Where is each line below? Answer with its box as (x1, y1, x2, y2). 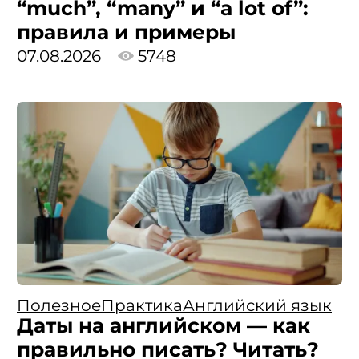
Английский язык (183, 296, 332, 316)
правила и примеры (17, 19, 236, 44)
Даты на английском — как (17, 313, 310, 338)
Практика (101, 296, 183, 316)
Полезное (17, 296, 101, 316)
